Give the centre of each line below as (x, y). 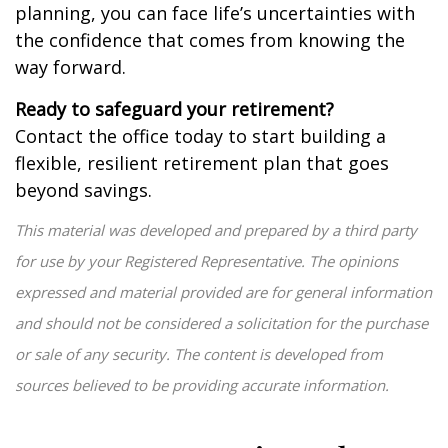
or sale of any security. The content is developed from (199, 354)
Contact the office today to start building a (200, 136)
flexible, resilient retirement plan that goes (202, 163)
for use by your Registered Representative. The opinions (206, 261)
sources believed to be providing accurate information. (202, 385)
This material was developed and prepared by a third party (216, 230)
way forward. (70, 67)
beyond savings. (83, 190)
